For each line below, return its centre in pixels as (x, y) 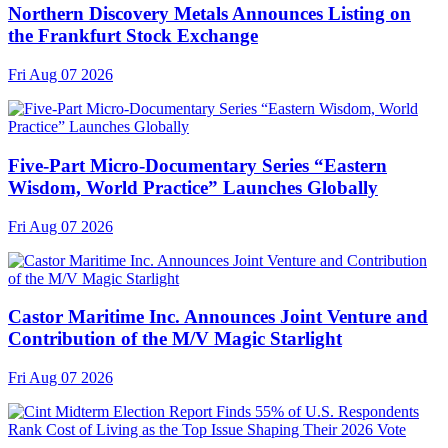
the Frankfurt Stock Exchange (133, 36)
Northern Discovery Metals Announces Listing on (209, 14)
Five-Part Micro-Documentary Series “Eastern (197, 165)
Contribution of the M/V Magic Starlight (175, 339)
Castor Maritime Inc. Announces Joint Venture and (218, 317)
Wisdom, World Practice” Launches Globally (193, 187)
